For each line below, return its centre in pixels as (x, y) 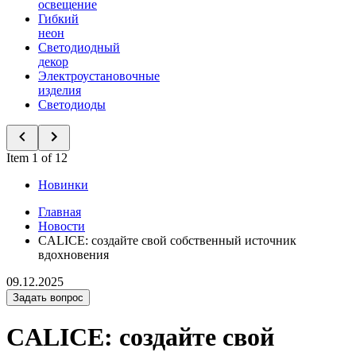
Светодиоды (72, 104)
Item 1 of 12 (37, 158)
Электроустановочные (99, 76)
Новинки (63, 185)
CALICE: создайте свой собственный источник (167, 240)
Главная (60, 212)
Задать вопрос (48, 298)
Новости (62, 226)
